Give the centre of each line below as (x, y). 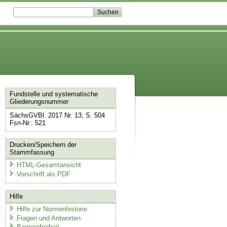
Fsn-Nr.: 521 (27, 123)
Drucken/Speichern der (43, 144)
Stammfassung (32, 152)
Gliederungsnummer (39, 102)
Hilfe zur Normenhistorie (52, 209)
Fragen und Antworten (48, 218)
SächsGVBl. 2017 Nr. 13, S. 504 (57, 116)
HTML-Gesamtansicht (49, 165)
